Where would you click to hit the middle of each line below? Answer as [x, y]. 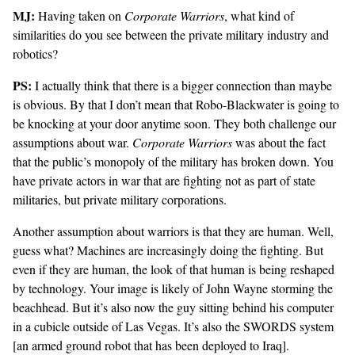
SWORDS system [288, 326]
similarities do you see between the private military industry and [171, 35]
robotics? [35, 54]
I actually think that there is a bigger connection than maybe [182, 86]
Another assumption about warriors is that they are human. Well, [173, 231]
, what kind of [259, 16]
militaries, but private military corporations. [120, 200]
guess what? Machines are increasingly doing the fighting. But [168, 250]
